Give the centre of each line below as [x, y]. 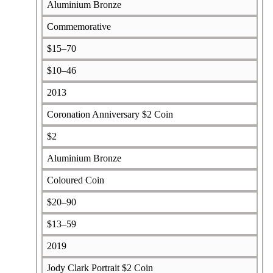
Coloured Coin [75, 180]
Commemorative [79, 26]
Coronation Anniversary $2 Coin [110, 114]
